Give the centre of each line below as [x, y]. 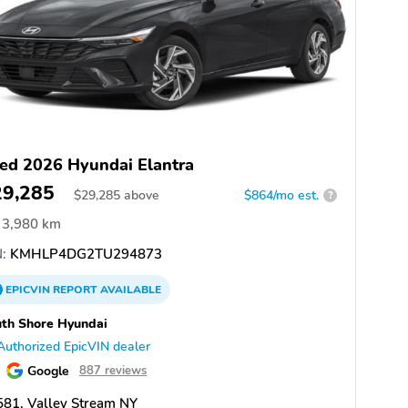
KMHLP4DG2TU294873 [84, 254]
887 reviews [113, 370]
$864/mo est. [281, 195]
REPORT [75, 289]
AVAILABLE [129, 289]
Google [48, 370]
